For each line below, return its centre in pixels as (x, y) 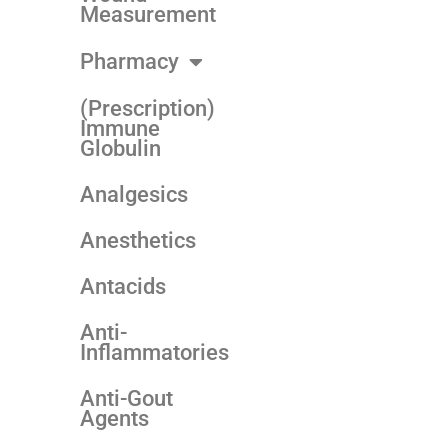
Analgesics (134, 194)
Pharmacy (129, 61)
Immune (120, 128)
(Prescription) (147, 108)
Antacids (123, 286)
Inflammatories (154, 352)
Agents (114, 418)
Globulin (120, 148)
